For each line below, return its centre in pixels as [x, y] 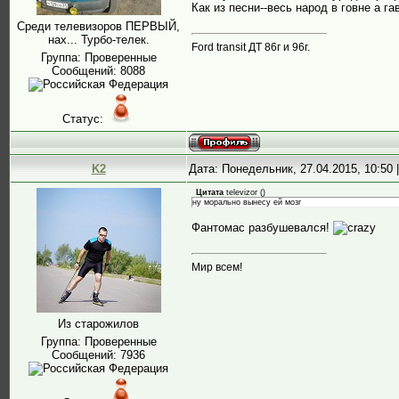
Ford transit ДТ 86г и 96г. [251, 48]
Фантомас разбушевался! [262, 228]
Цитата [210, 192]
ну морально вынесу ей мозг [247, 202]
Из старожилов [98, 324]
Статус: [84, 119]
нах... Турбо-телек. [98, 40]
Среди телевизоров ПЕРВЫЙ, [98, 26]
